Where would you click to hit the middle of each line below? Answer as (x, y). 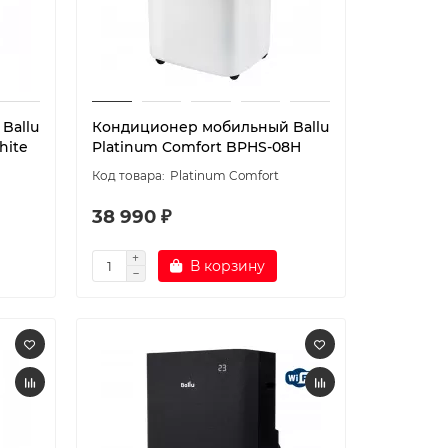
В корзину (227, 266)
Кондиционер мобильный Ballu (210, 127)
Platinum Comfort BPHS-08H (196, 147)
